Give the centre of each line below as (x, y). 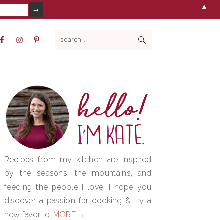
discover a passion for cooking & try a (78, 200)
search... (70, 32)
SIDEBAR (24, 105)
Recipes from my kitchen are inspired (78, 159)
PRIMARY (25, 92)
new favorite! (28, 214)
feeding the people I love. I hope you (78, 187)
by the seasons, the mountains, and (78, 173)
